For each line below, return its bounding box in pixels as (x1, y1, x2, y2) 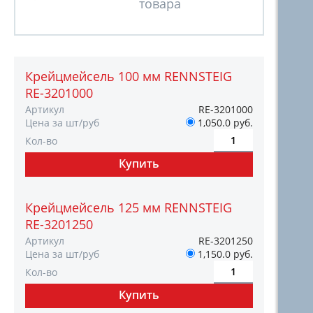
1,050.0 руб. (195, 116, 253, 129)
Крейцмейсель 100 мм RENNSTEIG (25, 68, 232, 85)
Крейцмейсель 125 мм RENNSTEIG (25, 199, 232, 216)
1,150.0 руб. (195, 247, 253, 261)
